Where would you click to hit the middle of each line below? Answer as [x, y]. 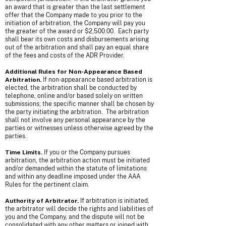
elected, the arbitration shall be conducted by [71, 88]
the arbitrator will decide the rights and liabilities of [79, 209]
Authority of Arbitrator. [42, 201]
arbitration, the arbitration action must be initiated [77, 160]
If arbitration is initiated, [114, 201]
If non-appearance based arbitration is [97, 80]
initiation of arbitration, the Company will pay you [75, 23]
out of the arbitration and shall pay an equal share [77, 47]
